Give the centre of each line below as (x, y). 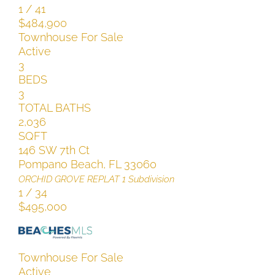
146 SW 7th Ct (54, 150)
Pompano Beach (60, 164)
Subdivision (150, 179)
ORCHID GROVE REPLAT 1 (72, 179)
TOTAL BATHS (54, 107)
